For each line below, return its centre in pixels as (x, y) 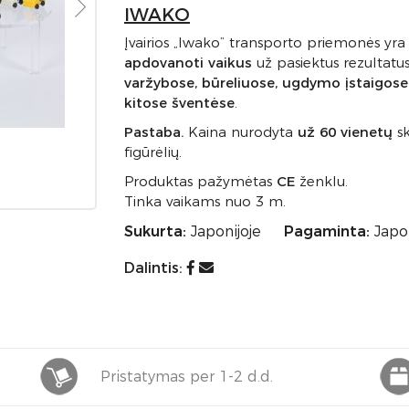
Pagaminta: (327, 231)
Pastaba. (154, 132)
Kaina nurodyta (241, 132)
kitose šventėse (179, 103)
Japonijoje (226, 231)
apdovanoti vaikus (188, 63)
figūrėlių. (153, 152)
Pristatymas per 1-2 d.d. (187, 377)
